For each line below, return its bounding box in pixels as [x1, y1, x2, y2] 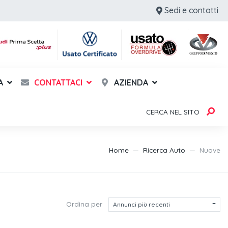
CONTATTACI [32, 77, 83, 88]
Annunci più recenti [113, 200, 170, 208]
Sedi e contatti [164, 5, 218, 15]
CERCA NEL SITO [146, 107, 199, 116]
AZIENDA [111, 77, 148, 88]
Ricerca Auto [143, 145, 185, 154]
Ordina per [66, 199, 102, 208]
